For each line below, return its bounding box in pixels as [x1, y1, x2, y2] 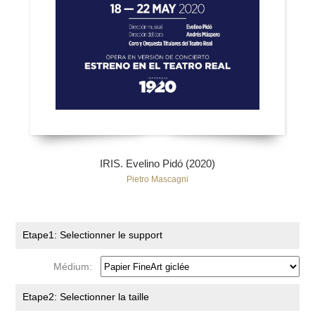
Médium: [53, 260, 98, 272]
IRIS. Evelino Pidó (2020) [100, 157, 215, 170]
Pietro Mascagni [127, 174, 188, 185]
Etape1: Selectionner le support [22, 229, 163, 241]
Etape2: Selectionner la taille [22, 291, 150, 303]
